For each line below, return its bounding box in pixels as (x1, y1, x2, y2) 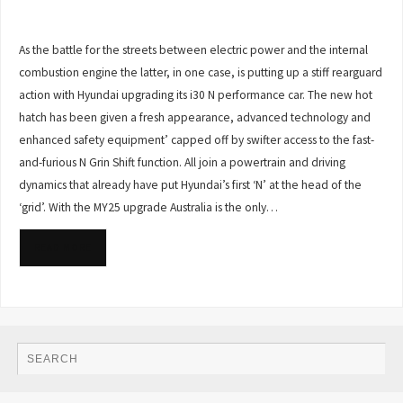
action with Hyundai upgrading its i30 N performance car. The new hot (19, 86, 373, 103)
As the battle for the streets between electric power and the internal (19, 41, 369, 58)
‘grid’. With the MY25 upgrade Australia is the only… (19, 199, 279, 215)
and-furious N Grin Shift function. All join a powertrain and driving (19, 154, 346, 170)
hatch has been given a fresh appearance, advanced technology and (19, 109, 372, 125)
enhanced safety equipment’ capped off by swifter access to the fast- (19, 131, 375, 148)
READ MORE (34, 240, 93, 254)
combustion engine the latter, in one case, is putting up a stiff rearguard (19, 64, 383, 80)
